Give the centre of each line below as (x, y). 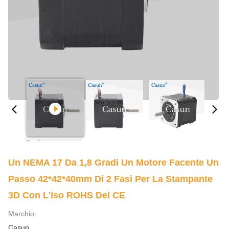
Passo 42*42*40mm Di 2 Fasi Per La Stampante (110, 179)
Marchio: (22, 214)
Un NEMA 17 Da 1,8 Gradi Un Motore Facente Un (113, 163)
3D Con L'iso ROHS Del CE (67, 195)
